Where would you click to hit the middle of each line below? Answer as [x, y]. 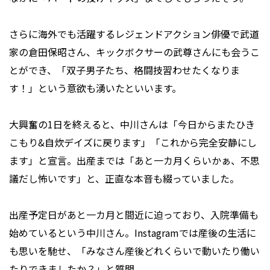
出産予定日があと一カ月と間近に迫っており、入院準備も [134, 215]
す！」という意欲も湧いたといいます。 [95, 88]
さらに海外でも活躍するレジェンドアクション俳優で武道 [134, 34]
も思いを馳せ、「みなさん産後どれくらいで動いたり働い [134, 251]
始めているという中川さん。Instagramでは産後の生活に [133, 233]
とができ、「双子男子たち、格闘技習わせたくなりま [124, 70]
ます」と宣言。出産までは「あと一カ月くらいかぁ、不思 [134, 161]
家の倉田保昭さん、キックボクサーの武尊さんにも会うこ [134, 52]
